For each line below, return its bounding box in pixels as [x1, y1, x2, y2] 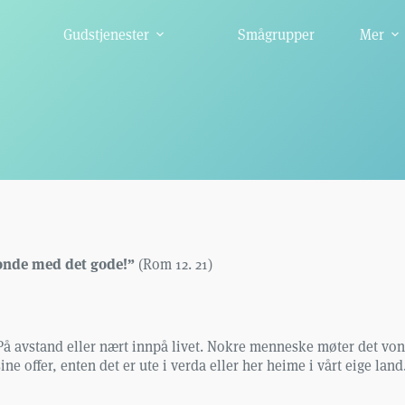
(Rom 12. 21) [135, 254, 212, 273]
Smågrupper [238, 24, 316, 43]
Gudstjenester [63, 24, 150, 43]
